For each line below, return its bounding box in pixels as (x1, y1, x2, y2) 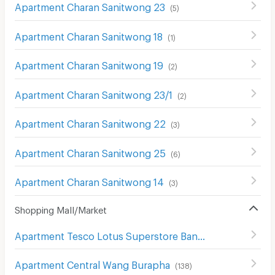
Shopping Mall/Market (14, 204, 107, 212)
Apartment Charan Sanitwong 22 (14, 118, 166, 126)
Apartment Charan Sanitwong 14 (14, 176, 164, 185)
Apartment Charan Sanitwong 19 (14, 60, 163, 68)
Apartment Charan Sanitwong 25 (14, 147, 166, 155)
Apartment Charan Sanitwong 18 (14, 30, 163, 39)
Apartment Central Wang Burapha (14, 259, 170, 268)
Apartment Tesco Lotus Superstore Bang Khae (197, 230, 205, 238)
